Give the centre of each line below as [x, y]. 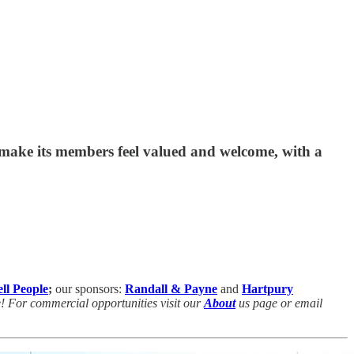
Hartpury [267, 288]
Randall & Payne [171, 288]
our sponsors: [90, 288]
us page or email [279, 303]
